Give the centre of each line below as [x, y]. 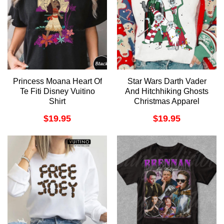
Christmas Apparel [167, 101]
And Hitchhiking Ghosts [167, 91]
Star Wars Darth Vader [167, 81]
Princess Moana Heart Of [57, 81]
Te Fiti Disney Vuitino [57, 91]
